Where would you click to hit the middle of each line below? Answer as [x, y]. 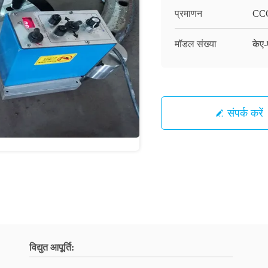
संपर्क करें [245, 113]
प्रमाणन [188, 13]
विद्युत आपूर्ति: [52, 247]
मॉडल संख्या [196, 44]
